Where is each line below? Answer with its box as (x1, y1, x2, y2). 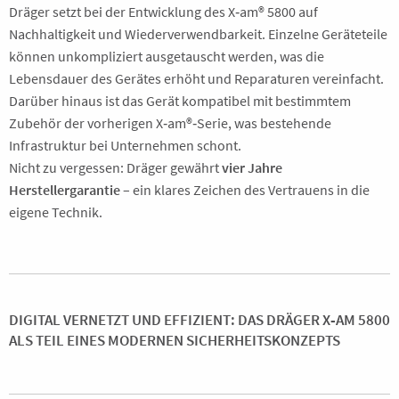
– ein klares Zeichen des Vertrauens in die (120, 181, 370, 199)
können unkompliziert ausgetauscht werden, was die (9, 47, 324, 65)
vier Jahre (222, 159, 282, 176)
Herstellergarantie (9, 181, 120, 199)
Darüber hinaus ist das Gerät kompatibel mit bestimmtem (9, 92, 351, 110)
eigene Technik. (9, 203, 102, 221)
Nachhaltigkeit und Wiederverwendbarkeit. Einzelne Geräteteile (9, 25, 387, 43)
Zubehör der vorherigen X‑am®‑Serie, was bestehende (9, 114, 331, 132)
